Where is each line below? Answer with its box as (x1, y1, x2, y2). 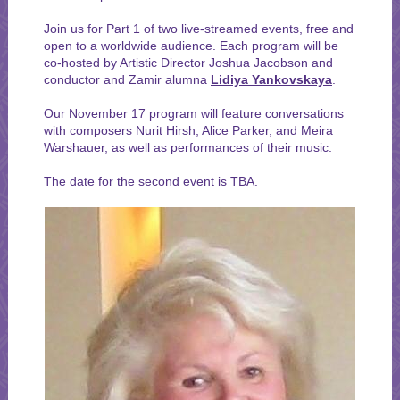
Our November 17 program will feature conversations (44, 106, 344, 121)
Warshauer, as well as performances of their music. (44, 140, 332, 154)
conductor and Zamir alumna (44, 72, 211, 87)
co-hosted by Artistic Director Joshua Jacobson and (44, 55, 333, 70)
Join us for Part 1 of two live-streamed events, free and (44, 21, 354, 36)
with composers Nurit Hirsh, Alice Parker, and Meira (44, 123, 333, 137)
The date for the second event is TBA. (44, 174, 258, 188)
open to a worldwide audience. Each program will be (44, 38, 338, 53)
